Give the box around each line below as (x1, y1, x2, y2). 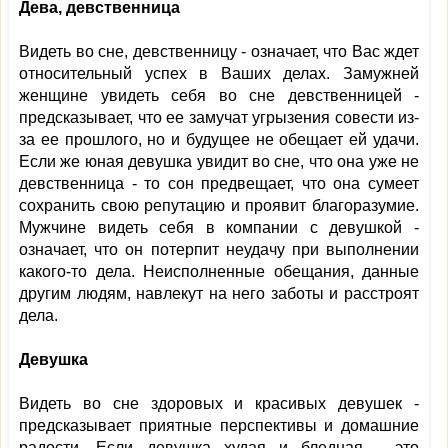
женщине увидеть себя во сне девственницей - (19, 87, 419, 104)
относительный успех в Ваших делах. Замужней (19, 65, 419, 82)
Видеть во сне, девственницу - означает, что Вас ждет (19, 43, 419, 60)
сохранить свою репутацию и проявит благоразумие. (19, 197, 419, 214)
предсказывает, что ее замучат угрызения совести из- (19, 109, 419, 126)
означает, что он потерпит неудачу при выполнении (19, 241, 419, 258)
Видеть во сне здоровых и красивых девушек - (19, 395, 419, 412)
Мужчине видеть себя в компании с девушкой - (19, 219, 419, 236)
